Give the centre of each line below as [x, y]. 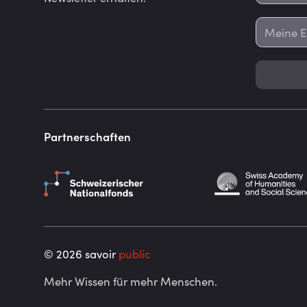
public [134, 254]
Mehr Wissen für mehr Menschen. [131, 281]
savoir [100, 254]
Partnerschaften [87, 136]
